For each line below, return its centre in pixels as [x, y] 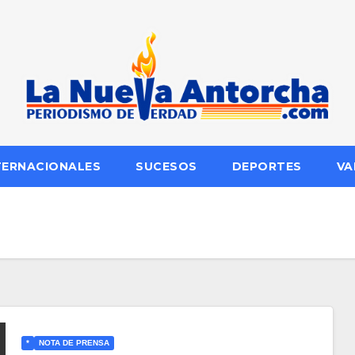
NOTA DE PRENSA [74, 343]
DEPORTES [267, 166]
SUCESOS [166, 166]
